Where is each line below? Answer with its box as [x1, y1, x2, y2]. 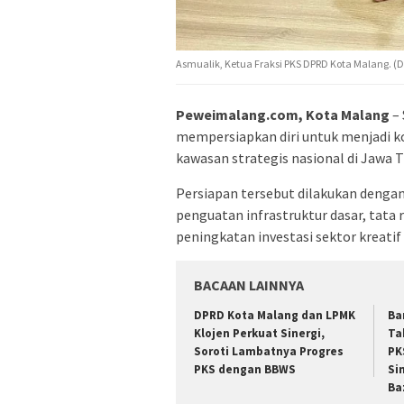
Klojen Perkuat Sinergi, [194, 325, 325, 341]
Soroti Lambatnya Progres [194, 343, 344, 359]
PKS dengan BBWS [194, 361, 296, 377]
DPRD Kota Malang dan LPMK [194, 307, 355, 323]
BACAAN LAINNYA [194, 275, 304, 294]
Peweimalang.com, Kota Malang [176, 105, 390, 124]
